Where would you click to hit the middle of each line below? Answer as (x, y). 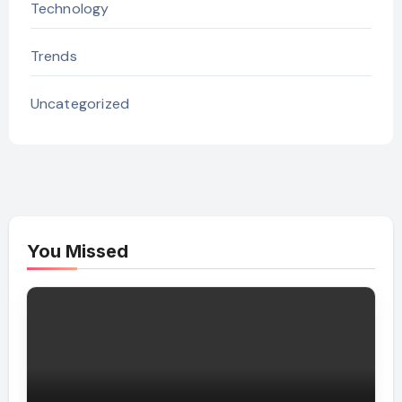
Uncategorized (80, 103)
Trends (53, 56)
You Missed (77, 251)
